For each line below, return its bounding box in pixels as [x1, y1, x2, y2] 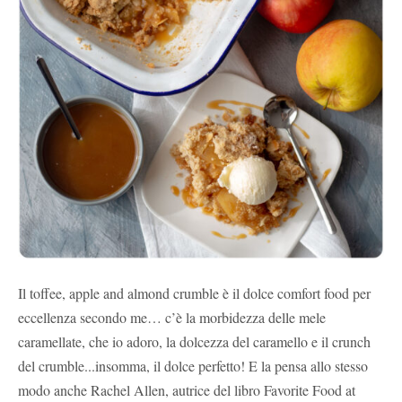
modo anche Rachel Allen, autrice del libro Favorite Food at [18, 380, 355, 399]
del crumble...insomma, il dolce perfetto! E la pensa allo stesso [18, 355, 368, 375]
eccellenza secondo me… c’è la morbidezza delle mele [18, 307, 326, 327]
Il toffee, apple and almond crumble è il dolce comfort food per [18, 283, 371, 302]
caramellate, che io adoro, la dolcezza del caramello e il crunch [18, 331, 371, 351]
